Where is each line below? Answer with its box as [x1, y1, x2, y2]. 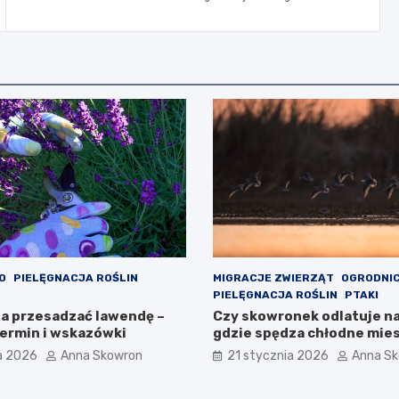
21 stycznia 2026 [227, 348, 329, 364]
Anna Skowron [60, 348, 142, 364]
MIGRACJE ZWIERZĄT [213, 272, 334, 285]
